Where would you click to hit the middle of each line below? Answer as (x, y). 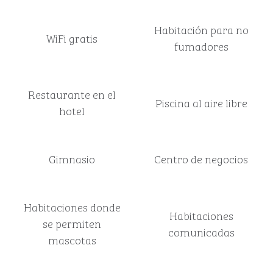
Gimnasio (72, 158)
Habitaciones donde (72, 207)
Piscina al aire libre (201, 102)
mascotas (72, 239)
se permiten (72, 223)
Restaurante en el (72, 94)
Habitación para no (201, 29)
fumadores (201, 46)
